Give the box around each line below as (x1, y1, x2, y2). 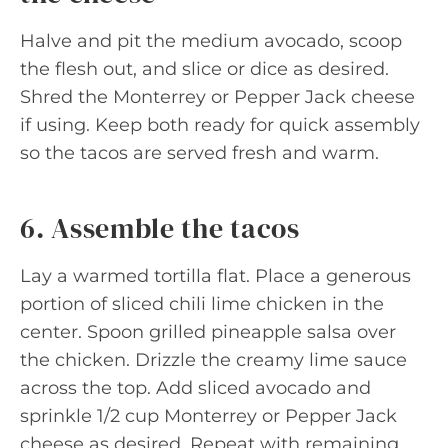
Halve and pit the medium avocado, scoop (20, 30, 402, 52)
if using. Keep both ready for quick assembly (20, 114, 420, 136)
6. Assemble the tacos (20, 209, 300, 247)
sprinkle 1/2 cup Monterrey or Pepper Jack (20, 405, 397, 427)
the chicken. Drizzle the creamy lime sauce (20, 349, 407, 371)
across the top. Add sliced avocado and (20, 377, 371, 399)
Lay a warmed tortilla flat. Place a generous (20, 265, 411, 287)
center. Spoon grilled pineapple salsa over (20, 321, 396, 343)
